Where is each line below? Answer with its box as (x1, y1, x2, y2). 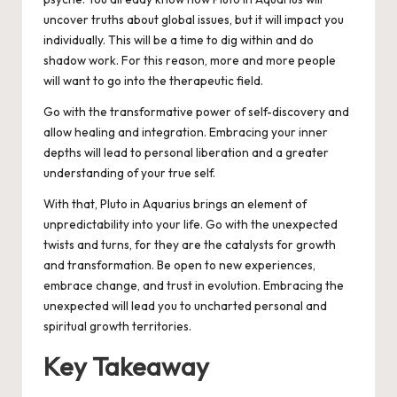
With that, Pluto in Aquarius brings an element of (43, 196, 307, 213)
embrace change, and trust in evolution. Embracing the (43, 277, 344, 294)
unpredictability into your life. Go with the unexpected (43, 216, 338, 233)
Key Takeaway (43, 350, 209, 383)
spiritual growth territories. (43, 318, 191, 335)
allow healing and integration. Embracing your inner (43, 124, 328, 141)
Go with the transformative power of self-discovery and (43, 104, 349, 121)
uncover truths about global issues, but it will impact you (43, 12, 344, 28)
